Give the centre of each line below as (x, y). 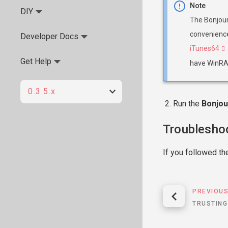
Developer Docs (49, 36)
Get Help (36, 61)
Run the (187, 104)
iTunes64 (205, 48)
